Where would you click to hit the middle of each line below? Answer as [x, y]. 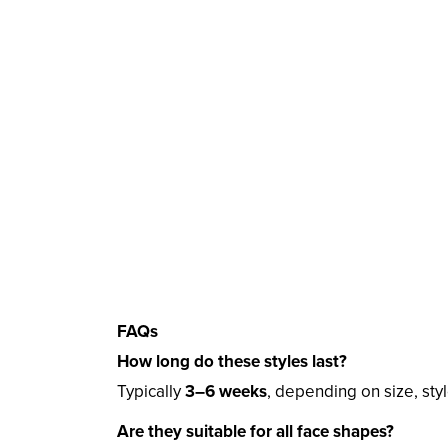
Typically [151, 392]
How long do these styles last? [232, 362]
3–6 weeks [226, 392]
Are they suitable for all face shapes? [255, 432]
